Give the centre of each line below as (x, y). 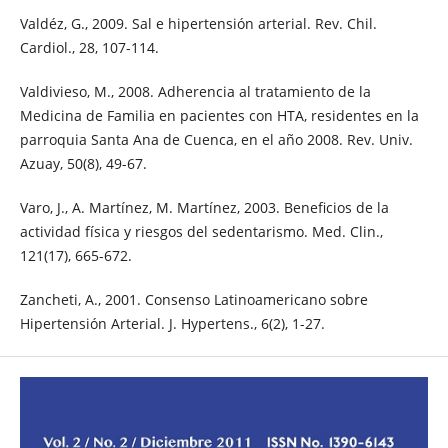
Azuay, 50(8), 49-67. (83, 163)
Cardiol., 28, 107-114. (89, 47)
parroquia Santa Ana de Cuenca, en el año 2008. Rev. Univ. (216, 139)
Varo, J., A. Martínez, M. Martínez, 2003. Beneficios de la (204, 207)
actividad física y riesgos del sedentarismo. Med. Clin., (201, 231)
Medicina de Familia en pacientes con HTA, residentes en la (219, 115)
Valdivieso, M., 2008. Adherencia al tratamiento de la (195, 91)
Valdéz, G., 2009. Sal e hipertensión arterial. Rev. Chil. (198, 23)
